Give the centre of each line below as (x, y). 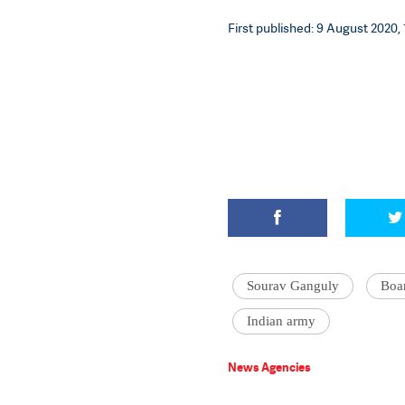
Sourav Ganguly (293, 286)
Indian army (281, 321)
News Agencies (269, 367)
